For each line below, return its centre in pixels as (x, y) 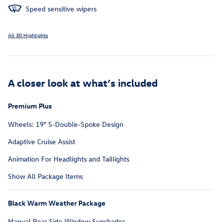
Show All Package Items (45, 176)
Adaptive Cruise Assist (42, 142)
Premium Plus (30, 106)
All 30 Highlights (28, 35)
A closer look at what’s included (83, 83)
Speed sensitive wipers (61, 9)
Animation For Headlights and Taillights (69, 159)
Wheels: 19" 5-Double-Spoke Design (66, 124)
